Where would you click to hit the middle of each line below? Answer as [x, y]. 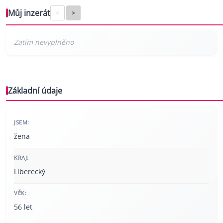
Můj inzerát [29, 13]
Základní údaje [35, 91]
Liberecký [30, 171]
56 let [23, 207]
